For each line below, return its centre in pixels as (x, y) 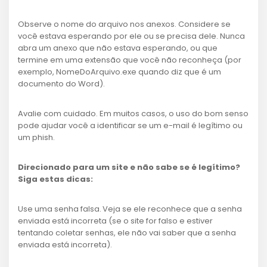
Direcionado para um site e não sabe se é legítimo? (129, 167)
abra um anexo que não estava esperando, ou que (118, 48)
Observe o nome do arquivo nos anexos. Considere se (124, 24)
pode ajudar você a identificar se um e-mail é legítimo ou (130, 125)
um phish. (37, 137)
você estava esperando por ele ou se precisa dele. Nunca (131, 36)
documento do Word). (62, 84)
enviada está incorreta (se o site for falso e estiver (115, 221)
